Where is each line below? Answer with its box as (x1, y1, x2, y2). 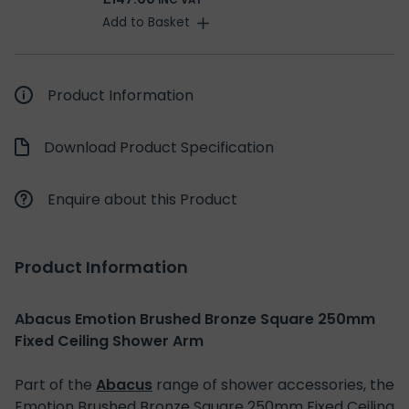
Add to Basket (102, 14, 190, 32)
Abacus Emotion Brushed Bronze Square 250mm (15, 309, 375, 330)
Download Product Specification (44, 137, 274, 159)
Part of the (15, 374, 96, 396)
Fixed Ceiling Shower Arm (15, 330, 204, 352)
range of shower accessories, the (152, 374, 394, 396)
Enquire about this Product (47, 189, 237, 211)
